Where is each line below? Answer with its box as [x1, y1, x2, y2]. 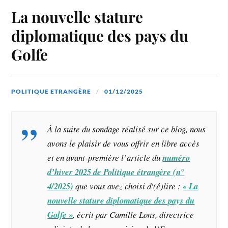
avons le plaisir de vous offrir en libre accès [47, 137, 200, 150]
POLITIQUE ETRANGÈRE [11, 88, 92, 96]
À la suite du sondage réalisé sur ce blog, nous [47, 123, 206, 135]
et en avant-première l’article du [47, 152, 163, 164]
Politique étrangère [103, 166, 172, 178]
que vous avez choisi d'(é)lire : [73, 180, 183, 192]
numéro [162, 152, 190, 164]
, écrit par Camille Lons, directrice [73, 209, 194, 221]
